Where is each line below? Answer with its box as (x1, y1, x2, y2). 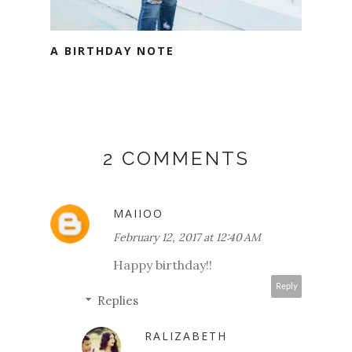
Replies (97, 293, 138, 309)
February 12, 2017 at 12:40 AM (113, 230, 261, 245)
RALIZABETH (145, 328, 227, 344)
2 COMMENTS (102, 147, 250, 170)
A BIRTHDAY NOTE (50, 43, 174, 59)
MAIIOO (113, 206, 163, 222)
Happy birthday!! (113, 257, 212, 273)
